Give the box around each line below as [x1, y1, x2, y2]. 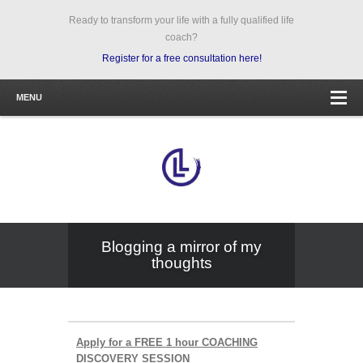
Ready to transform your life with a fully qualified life [69, 15, 294, 26]
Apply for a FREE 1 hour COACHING [76, 335, 258, 348]
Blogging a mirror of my [101, 237, 262, 255]
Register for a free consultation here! [101, 53, 262, 64]
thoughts [151, 254, 212, 271]
